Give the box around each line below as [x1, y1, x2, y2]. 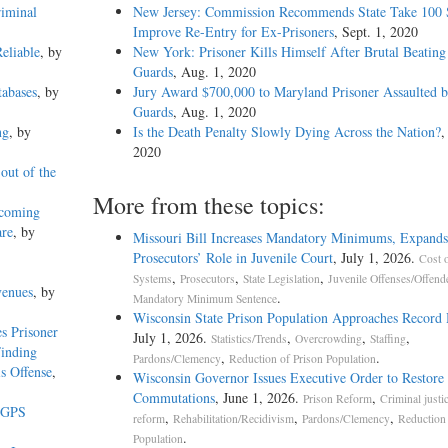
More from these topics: [92, 189, 325, 222]
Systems [132, 271, 172, 287]
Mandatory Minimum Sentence [132, 291, 277, 307]
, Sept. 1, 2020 [333, 22, 418, 42]
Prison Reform [302, 391, 372, 407]
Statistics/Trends [210, 331, 287, 347]
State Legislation [242, 271, 320, 287]
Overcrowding [294, 331, 362, 347]
